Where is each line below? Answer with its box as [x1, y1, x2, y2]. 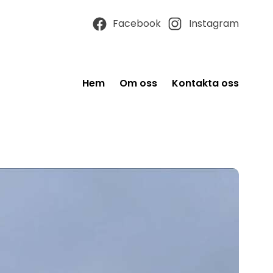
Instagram [189, 16, 239, 30]
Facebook [113, 16, 161, 30]
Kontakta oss [172, 76, 239, 90]
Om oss [119, 76, 157, 90]
